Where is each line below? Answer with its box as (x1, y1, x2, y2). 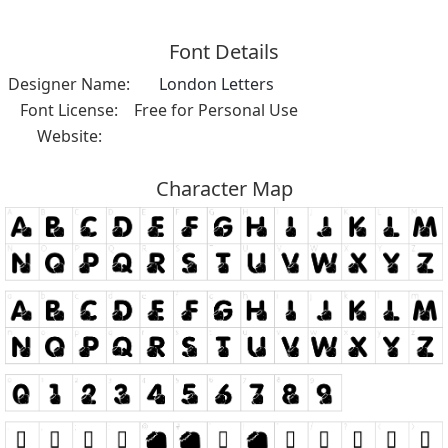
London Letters (158, 72, 274, 95)
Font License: (20, 98, 118, 121)
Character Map (155, 174, 293, 202)
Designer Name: (8, 72, 130, 95)
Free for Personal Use (134, 98, 298, 121)
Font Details (169, 37, 279, 65)
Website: (36, 124, 102, 147)
